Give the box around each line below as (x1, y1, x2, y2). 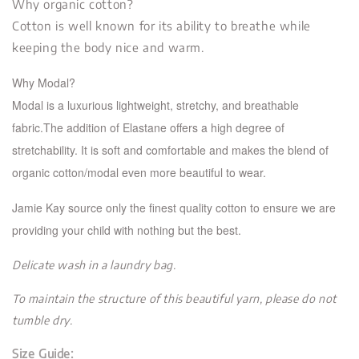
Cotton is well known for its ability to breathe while (12, 18, 311, 34)
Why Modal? (12, 75, 75, 91)
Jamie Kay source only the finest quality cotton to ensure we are (12, 200, 336, 216)
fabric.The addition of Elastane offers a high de (12, 119, 248, 136)
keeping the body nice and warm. (12, 40, 204, 55)
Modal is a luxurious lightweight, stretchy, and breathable (12, 97, 299, 114)
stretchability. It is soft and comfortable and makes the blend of (12, 142, 329, 159)
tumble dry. (12, 313, 73, 328)
